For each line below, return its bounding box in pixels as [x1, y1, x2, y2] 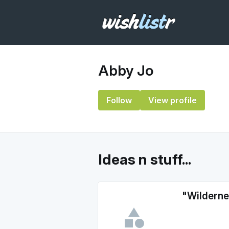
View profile [148, 95, 197, 105]
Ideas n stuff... [98, 151, 191, 168]
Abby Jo [98, 62, 153, 79]
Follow [106, 95, 132, 105]
